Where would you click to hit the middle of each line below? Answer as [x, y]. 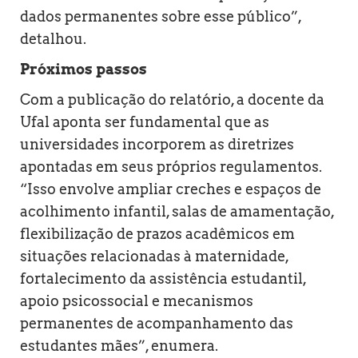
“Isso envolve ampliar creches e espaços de [171, 189]
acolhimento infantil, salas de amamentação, [177, 211]
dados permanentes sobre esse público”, [161, 16]
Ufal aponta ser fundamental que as [145, 121]
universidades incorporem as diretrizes [157, 144]
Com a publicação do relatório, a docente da [172, 99]
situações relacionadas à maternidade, [154, 256]
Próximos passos [84, 69]
